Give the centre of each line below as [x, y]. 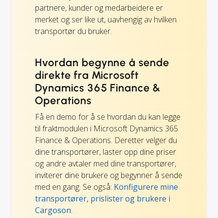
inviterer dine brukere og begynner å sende [109, 175]
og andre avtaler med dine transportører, [106, 163]
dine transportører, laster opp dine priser [106, 152]
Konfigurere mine [146, 187]
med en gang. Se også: [74, 187]
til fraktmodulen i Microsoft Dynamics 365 [107, 128]
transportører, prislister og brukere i [103, 198]
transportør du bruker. [73, 31]
